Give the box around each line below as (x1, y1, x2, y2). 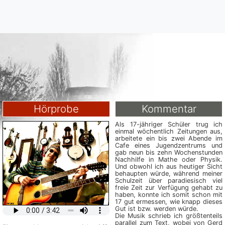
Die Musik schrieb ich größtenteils (115, 212, 222, 219)
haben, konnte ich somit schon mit (115, 191, 222, 198)
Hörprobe (34, 102, 79, 115)
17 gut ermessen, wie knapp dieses (115, 198, 222, 205)
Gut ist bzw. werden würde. (115, 205, 198, 212)
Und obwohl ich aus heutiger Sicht (115, 163, 222, 170)
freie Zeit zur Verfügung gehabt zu (115, 184, 222, 191)
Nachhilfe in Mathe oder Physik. (115, 156, 222, 163)
